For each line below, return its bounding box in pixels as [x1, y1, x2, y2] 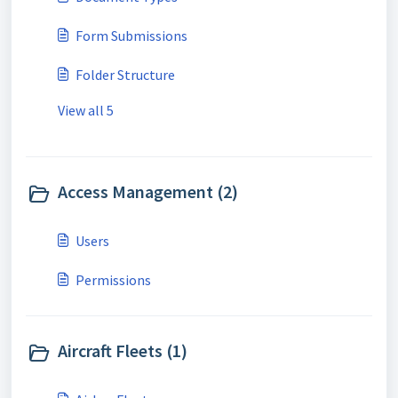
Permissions [76, 271, 151, 289]
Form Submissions [76, 27, 187, 44]
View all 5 [58, 101, 114, 119]
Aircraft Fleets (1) [58, 339, 187, 362]
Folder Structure [76, 66, 175, 84]
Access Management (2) [58, 180, 238, 203]
